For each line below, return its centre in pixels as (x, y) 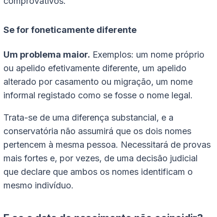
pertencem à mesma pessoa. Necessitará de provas (107, 145)
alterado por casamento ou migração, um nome (98, 82)
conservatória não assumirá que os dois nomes (97, 131)
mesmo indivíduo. (39, 186)
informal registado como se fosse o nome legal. (98, 95)
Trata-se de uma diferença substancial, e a (88, 118)
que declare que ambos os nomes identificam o (98, 172)
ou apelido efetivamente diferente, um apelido (95, 68)
